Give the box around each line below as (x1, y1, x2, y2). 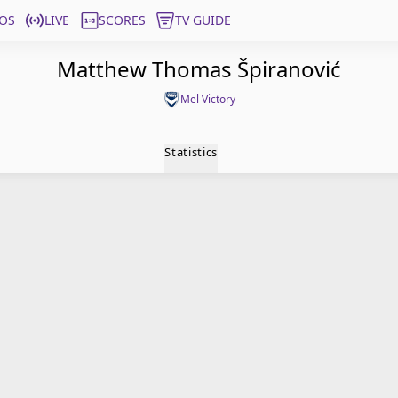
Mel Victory (180, 92, 235, 107)
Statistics (164, 144, 218, 160)
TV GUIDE (175, 12, 231, 28)
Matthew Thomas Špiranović (57, 54, 341, 84)
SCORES (99, 12, 146, 28)
